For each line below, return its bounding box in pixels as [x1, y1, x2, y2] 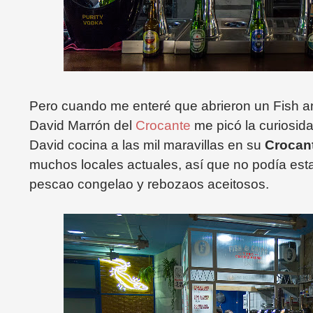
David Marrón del [29, 118, 136, 133]
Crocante [136, 118, 194, 133]
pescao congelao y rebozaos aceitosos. [29, 177, 269, 191]
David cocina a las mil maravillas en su [29, 138, 265, 152]
